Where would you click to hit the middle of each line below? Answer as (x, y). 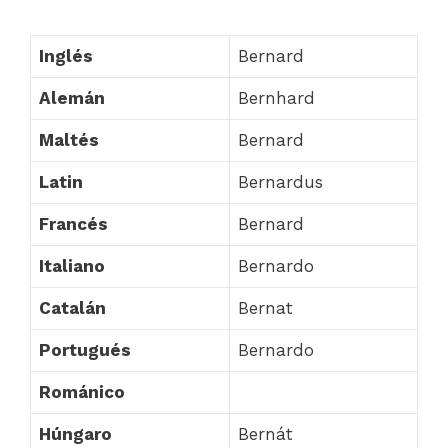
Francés (73, 223)
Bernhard (276, 97)
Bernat (265, 307)
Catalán (72, 307)
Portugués (85, 349)
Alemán (72, 97)
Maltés (69, 139)
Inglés (66, 55)
